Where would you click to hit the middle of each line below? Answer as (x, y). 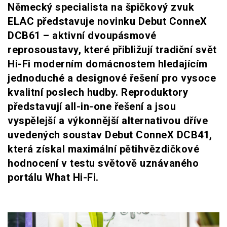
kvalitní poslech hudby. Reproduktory (98, 92)
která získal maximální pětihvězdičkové (103, 149)
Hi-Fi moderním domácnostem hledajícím (108, 64)
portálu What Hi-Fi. (53, 177)
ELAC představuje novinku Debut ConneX (107, 21)
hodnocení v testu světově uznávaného (103, 163)
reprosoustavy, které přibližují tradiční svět (112, 49)
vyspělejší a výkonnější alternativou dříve (108, 120)
